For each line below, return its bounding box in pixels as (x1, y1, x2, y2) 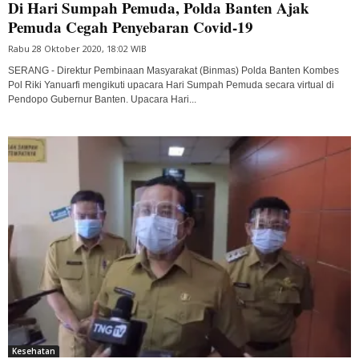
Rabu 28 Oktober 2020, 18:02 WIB (8, 42, 147, 54)
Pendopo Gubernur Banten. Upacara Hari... (8, 93, 196, 105)
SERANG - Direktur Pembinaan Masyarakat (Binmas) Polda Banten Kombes (8, 64, 339, 76)
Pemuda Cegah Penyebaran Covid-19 (8, 15, 253, 38)
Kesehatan (12, 345, 55, 357)
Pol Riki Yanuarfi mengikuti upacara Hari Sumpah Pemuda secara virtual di (8, 79, 334, 91)
